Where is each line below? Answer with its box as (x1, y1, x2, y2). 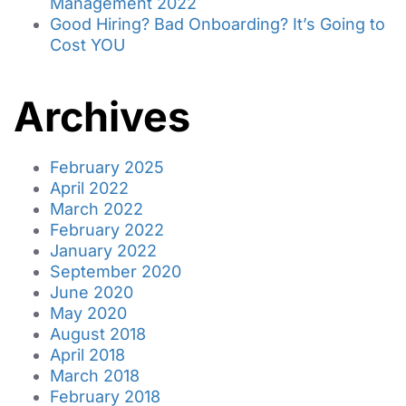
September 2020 (50, 262, 181, 281)
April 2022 (50, 179, 129, 198)
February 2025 (50, 158, 164, 177)
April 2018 (50, 345, 125, 364)
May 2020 (50, 304, 127, 323)
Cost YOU (50, 34, 125, 54)
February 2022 (50, 220, 164, 239)
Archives (14, 91, 190, 141)
